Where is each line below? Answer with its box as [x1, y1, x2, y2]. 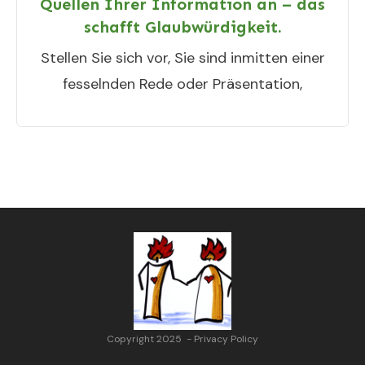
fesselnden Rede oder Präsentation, [63, 74, 302, 94]
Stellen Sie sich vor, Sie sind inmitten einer [40, 48, 325, 68]
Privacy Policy [194, 332, 258, 345]
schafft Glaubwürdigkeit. [83, 17, 282, 37]
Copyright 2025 [107, 332, 184, 345]
